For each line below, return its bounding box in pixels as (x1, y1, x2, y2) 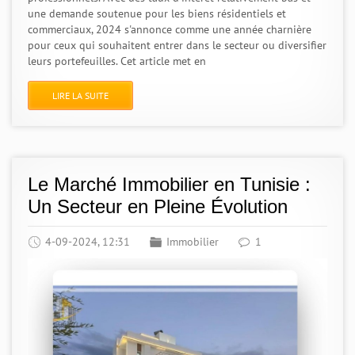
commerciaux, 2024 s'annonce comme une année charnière (28, 22, 311, 36)
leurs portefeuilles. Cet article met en (28, 54, 206, 68)
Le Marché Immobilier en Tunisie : (28, 174, 311, 195)
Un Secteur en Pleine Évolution (28, 196, 288, 217)
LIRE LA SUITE (52, 90, 109, 101)
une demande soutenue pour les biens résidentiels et (28, 6, 286, 21)
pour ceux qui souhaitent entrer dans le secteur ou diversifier (28, 38, 326, 52)
